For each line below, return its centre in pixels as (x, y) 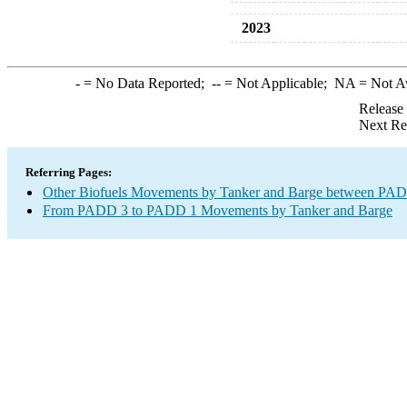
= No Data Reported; (145, 83)
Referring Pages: (69, 172)
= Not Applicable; (277, 83)
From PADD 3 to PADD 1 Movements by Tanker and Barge (218, 210)
